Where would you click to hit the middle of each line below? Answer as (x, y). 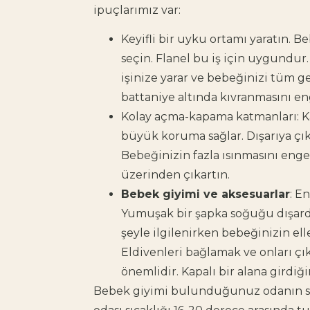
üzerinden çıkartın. (175, 175)
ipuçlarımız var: (137, 10)
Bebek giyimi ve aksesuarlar (206, 194)
